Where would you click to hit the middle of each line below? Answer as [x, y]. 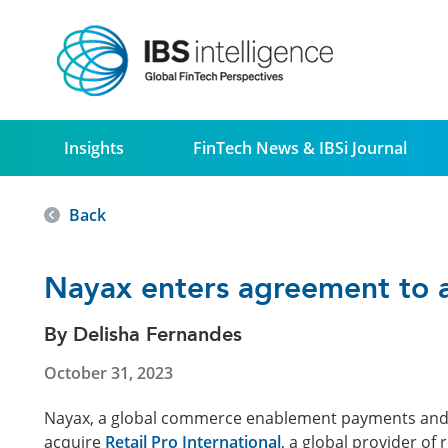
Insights [94, 148]
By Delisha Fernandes [143, 334]
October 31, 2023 [108, 372]
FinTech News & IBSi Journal [300, 148]
